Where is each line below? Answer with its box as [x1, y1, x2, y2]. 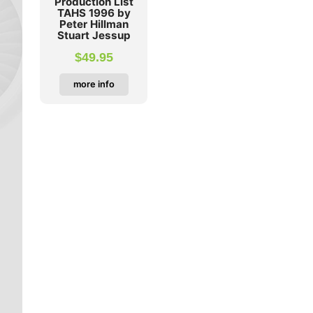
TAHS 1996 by [57, 6, 131, 20]
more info [73, 78, 115, 89]
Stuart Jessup [57, 29, 131, 43]
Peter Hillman [59, 17, 129, 31]
